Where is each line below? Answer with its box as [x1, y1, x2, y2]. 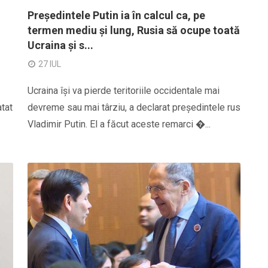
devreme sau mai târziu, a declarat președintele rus [28, 102, 240, 113]
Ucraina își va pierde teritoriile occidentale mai [28, 85, 220, 96]
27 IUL [38, 59, 61, 69]
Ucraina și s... [28, 39, 93, 51]
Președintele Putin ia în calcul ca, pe [28, 9, 205, 22]
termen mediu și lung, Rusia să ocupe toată [28, 24, 240, 36]
